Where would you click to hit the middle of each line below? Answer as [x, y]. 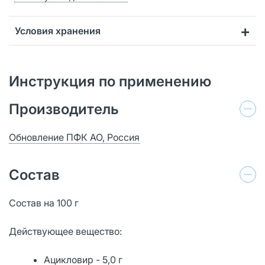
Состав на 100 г [44, 203]
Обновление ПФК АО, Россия [74, 137]
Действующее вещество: [65, 231]
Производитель [64, 109]
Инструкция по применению [110, 81]
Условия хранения [58, 30]
